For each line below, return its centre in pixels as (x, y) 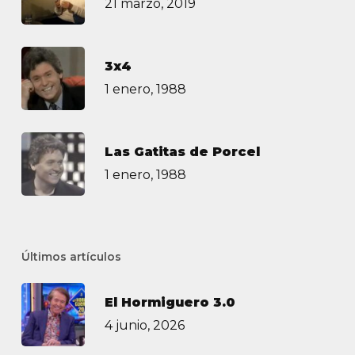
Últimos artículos (71, 257)
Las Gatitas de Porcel (182, 152)
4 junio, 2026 (144, 326)
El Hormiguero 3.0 (170, 303)
